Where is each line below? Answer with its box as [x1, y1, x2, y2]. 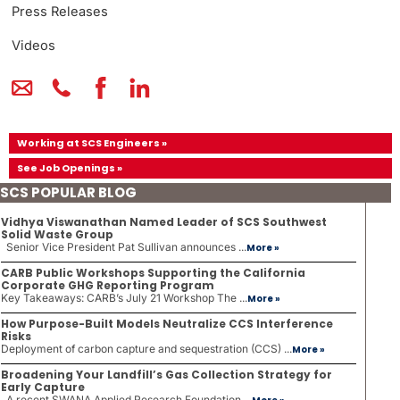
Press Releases [12, 4, 108, 20]
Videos [12, 37, 55, 54]
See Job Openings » [17, 160, 122, 175]
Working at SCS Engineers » [17, 135, 167, 150]
